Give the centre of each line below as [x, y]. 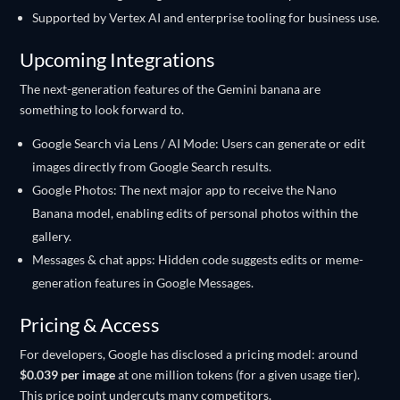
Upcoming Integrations [118, 59]
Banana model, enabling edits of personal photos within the [196, 213]
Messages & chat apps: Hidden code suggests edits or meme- [198, 259]
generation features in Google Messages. [143, 283]
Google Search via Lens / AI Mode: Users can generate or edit [199, 143]
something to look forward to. [102, 109]
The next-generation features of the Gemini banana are [171, 89]
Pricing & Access [90, 325]
